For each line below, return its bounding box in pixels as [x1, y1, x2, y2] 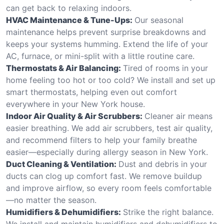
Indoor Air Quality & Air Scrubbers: [6, 110, 142, 121]
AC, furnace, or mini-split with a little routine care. [6, 50, 194, 61]
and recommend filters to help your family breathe [6, 134, 197, 145]
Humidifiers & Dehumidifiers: [6, 206, 121, 217]
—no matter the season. [6, 194, 96, 205]
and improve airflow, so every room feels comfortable [6, 182, 211, 193]
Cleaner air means [144, 110, 212, 121]
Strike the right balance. [123, 206, 213, 217]
